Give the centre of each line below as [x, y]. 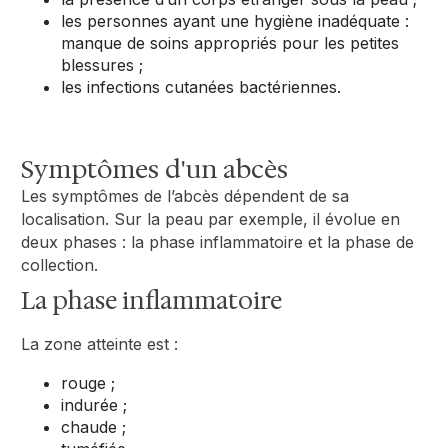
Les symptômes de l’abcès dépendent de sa [185, 195]
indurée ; [94, 404]
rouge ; [93, 382]
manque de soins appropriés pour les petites [230, 42]
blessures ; [102, 64]
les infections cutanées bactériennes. [201, 86]
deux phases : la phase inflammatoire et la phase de [218, 241]
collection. [60, 264]
